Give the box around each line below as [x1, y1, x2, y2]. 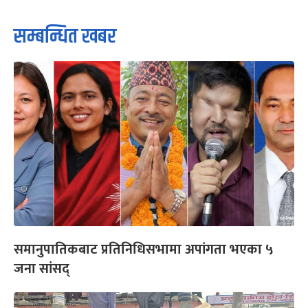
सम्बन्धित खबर [14, 21, 116, 53]
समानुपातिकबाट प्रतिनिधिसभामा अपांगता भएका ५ [14, 238, 274, 262]
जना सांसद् [14, 257, 69, 281]
